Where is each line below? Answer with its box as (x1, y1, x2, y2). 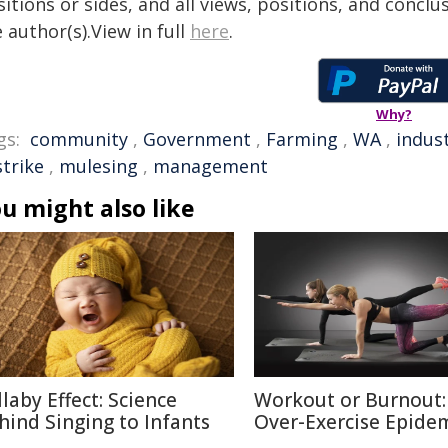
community (30, 127, 128, 151)
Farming (266, 127, 338, 151)
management (153, 154, 268, 178)
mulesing (59, 154, 138, 178)
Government (143, 127, 251, 151)
